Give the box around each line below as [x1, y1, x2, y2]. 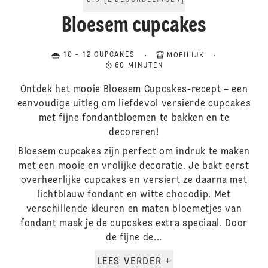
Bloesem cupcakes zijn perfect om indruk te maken [18, 147, 250, 157]
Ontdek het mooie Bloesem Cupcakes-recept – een [20, 85, 248, 95]
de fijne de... [106, 233, 162, 243]
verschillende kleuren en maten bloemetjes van [26, 205, 242, 214]
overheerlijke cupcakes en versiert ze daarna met [20, 176, 248, 185]
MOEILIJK [166, 52, 205, 59]
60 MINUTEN [114, 62, 164, 69]
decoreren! [109, 128, 159, 138]
